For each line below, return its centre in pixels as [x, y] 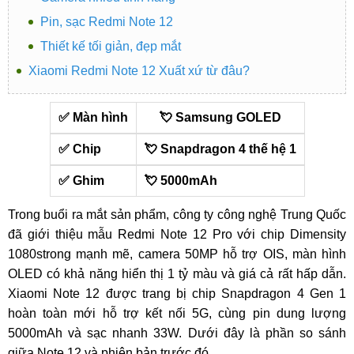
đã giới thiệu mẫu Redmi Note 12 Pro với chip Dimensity [177, 234]
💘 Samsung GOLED [220, 117]
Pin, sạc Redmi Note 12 [107, 22]
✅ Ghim [81, 181]
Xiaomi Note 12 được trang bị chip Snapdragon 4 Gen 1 [177, 294]
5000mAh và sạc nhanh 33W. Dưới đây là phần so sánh [177, 333]
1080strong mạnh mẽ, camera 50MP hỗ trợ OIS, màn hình [177, 254]
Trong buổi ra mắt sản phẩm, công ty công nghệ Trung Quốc [177, 215]
